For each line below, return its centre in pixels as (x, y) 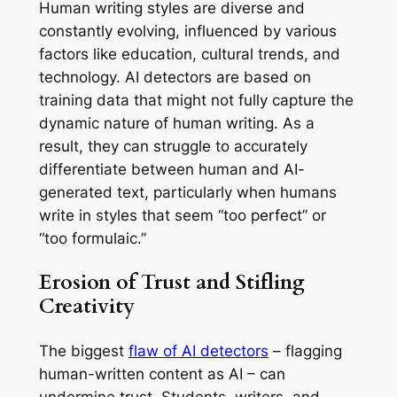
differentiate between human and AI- (171, 170)
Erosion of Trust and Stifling (171, 283)
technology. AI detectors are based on (175, 78)
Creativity (86, 307)
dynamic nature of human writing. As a (176, 124)
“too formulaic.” (92, 239)
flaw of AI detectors (198, 350)
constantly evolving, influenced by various (187, 31)
